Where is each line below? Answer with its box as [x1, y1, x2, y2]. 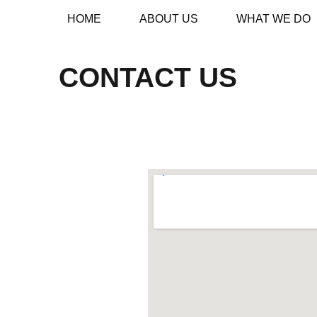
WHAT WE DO [236, 13, 311, 25]
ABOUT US [139, 13, 198, 25]
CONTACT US [59, 62, 237, 93]
